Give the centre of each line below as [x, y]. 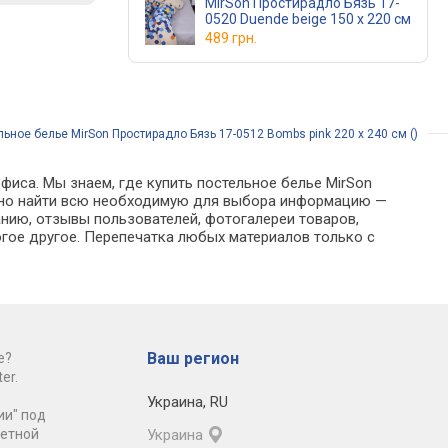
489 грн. [231, 38]
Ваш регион [192, 358]
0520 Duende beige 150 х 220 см [308, 19]
